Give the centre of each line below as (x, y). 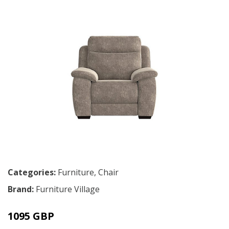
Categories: (32, 173)
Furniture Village (68, 189)
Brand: (22, 189)
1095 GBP (31, 216)
